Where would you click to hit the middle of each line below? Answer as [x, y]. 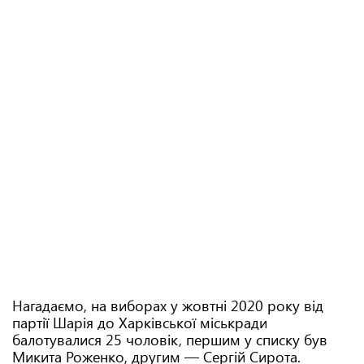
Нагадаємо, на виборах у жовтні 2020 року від [168, 305]
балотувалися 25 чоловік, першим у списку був [170, 340]
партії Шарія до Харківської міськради [140, 323]
